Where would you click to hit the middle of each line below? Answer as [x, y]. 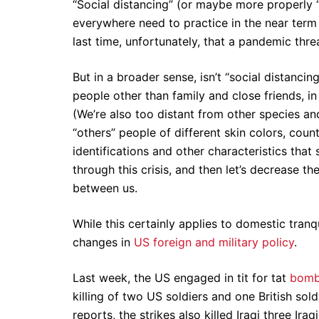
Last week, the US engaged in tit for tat [181, 278]
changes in [103, 242]
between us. [105, 188]
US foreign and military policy [214, 242]
